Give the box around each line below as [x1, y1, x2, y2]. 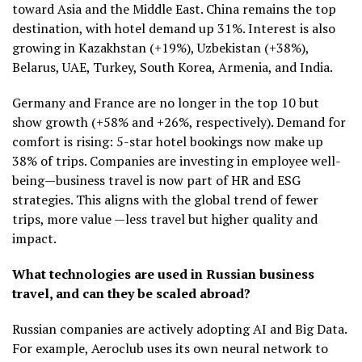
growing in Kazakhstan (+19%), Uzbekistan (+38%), [12, 38, 309, 57]
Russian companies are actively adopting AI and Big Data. [12, 319, 347, 338]
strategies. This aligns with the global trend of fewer [12, 190, 318, 208]
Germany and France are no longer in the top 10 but [12, 93, 319, 112]
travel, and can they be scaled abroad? [12, 284, 250, 302]
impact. [12, 229, 57, 247]
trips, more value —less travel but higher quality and [12, 209, 318, 228]
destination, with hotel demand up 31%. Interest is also [12, 19, 335, 37]
